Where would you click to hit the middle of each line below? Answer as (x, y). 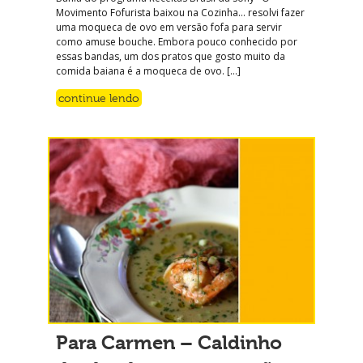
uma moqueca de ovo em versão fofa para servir (169, 27)
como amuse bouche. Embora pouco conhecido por (177, 41)
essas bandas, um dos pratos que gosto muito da (171, 56)
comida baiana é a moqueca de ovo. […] (148, 70)
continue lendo (99, 98)
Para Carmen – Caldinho (169, 343)
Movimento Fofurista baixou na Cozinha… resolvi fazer (180, 12)
